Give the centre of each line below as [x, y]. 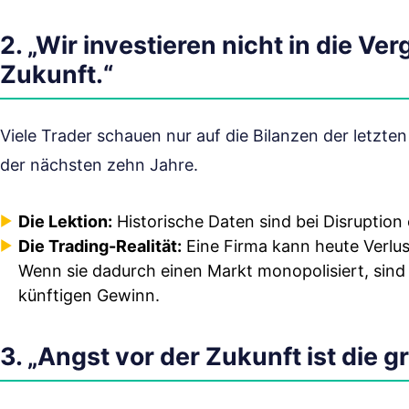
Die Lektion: [65, 222]
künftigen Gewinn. [89, 296]
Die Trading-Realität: [100, 246]
